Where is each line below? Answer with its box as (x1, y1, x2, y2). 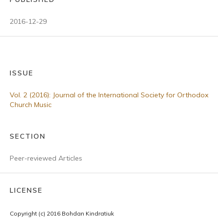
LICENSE (10, 186, 43, 195)
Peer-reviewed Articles (10, 154, 82, 163)
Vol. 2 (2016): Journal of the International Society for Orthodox (10, 91, 208, 99)
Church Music (10, 100, 52, 109)
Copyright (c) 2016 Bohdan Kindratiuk (10, 210, 114, 217)
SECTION (10, 132, 46, 141)
